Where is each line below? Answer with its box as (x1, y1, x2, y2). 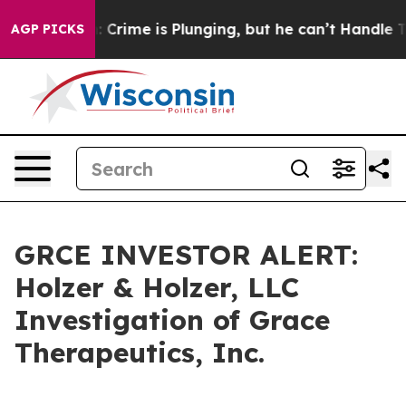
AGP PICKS (11, 21, 84, 37)
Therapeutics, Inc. (14, 335, 265, 370)
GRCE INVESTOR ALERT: (14, 237, 358, 272)
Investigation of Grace (14, 303, 330, 337)
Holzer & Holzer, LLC (14, 270, 299, 304)
